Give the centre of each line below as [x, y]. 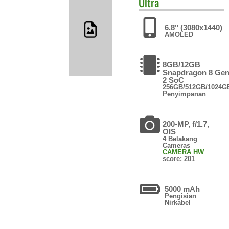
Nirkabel [178, 202]
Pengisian [180, 196]
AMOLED [179, 34]
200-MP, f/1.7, [186, 124]
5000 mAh [182, 189]
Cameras [177, 145]
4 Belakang [180, 139]
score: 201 [179, 158]
